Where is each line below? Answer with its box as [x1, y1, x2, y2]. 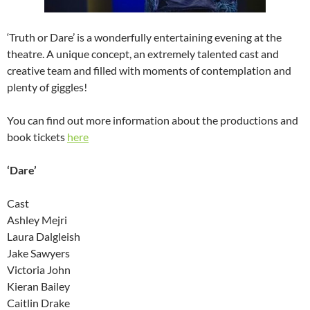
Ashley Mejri [7, 213, 67, 227]
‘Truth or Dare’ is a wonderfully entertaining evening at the [7, 30, 282, 44]
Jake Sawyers [7, 246, 70, 260]
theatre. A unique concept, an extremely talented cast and [7, 47, 279, 61]
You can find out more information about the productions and [7, 113, 298, 127]
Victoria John [7, 263, 71, 277]
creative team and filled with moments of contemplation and [7, 64, 291, 77]
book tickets [7, 130, 67, 144]
